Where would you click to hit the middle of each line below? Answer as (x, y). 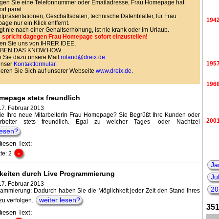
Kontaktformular (34, 64)
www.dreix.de (113, 71)
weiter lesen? (59, 200)
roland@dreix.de (83, 57)
